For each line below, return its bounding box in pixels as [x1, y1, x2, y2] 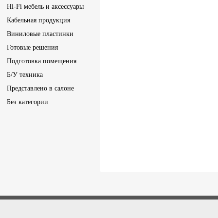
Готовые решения [7, 44, 58, 51]
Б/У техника [7, 71, 43, 78]
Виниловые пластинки [7, 30, 73, 37]
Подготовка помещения [7, 57, 76, 65]
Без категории [7, 98, 48, 106]
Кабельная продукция [7, 17, 70, 24]
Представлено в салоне [7, 85, 74, 92]
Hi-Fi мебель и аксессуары [7, 3, 84, 10]
